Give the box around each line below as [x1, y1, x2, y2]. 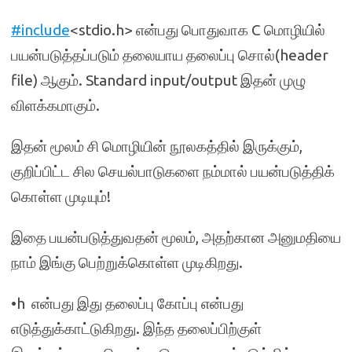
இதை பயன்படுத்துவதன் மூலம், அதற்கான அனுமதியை [11, 229, 341, 246]
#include [11, 21, 70, 38]
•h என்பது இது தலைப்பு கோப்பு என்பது [11, 295, 244, 312]
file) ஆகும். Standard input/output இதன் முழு [11, 71, 306, 89]
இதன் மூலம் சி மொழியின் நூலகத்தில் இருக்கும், [11, 137, 302, 155]
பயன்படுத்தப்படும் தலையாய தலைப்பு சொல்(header [11, 46, 328, 64]
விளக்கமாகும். [11, 97, 100, 114]
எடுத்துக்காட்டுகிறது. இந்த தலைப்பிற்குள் [11, 320, 262, 337]
